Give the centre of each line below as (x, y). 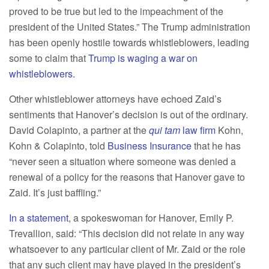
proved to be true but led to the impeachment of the (116, 11)
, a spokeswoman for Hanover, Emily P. (151, 217)
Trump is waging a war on (143, 58)
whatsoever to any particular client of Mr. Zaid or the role (127, 249)
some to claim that (49, 58)
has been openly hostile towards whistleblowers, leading (129, 42)
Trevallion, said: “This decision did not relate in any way (127, 233)
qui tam (165, 130)
